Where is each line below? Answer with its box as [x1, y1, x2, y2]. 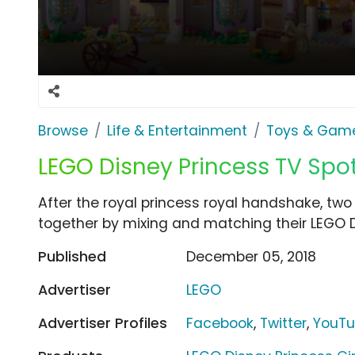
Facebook [186, 313, 254, 333]
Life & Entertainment [107, 120, 247, 140]
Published [38, 246, 106, 266]
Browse [38, 120, 88, 140]
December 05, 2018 [186, 246, 317, 266]
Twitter [260, 313, 307, 333]
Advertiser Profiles [38, 313, 167, 333]
